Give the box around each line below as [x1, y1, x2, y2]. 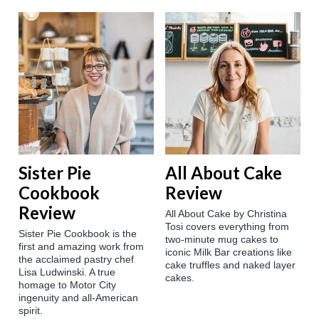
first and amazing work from [19, 241, 144, 253]
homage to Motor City [19, 279, 116, 291]
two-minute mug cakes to [165, 234, 278, 246]
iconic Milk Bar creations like [165, 246, 292, 258]
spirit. [19, 305, 43, 317]
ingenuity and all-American [19, 292, 138, 304]
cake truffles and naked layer [165, 259, 296, 271]
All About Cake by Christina [165, 208, 287, 220]
